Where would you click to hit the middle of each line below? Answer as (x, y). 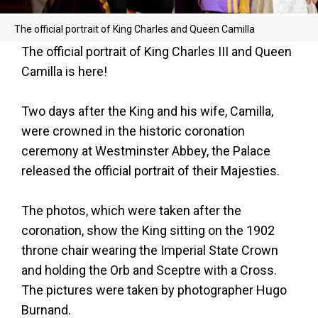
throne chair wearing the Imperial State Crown (150, 250)
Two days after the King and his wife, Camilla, (147, 111)
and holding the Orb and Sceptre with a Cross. (149, 270)
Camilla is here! (64, 71)
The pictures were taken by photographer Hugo (154, 290)
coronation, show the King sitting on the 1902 (148, 230)
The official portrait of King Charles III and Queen (157, 51)
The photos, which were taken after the (131, 210)
